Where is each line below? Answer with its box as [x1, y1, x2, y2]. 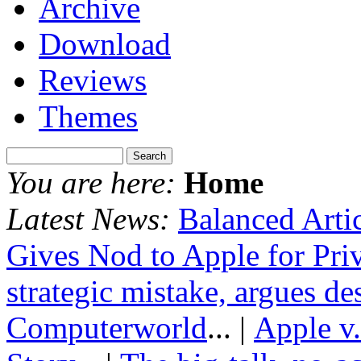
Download [39, 27, 171, 61]
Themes [39, 99, 138, 134]
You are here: [6, 165, 176, 200]
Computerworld [6, 310, 207, 345]
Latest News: [6, 201, 170, 236]
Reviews [39, 63, 147, 98]
